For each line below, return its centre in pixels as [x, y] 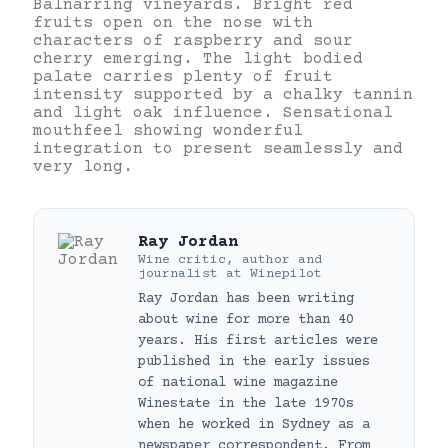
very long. [83, 166]
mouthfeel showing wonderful [168, 130]
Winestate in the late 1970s [246, 403]
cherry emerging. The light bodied [198, 58]
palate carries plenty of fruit [183, 76]
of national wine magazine [238, 382]
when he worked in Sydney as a [254, 424]
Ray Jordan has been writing [246, 298]
